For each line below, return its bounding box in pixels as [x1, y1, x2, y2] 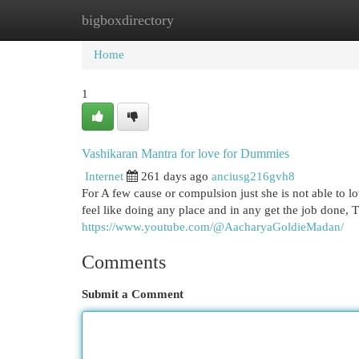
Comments [82, 252, 166, 272]
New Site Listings [160, 14, 248, 26]
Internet [85, 170, 123, 183]
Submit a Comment [82, 288, 184, 301]
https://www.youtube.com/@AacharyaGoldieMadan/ [82, 220, 344, 233]
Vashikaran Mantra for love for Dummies [82, 147, 289, 160]
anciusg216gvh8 [212, 170, 295, 183]
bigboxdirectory [82, 12, 174, 28]
